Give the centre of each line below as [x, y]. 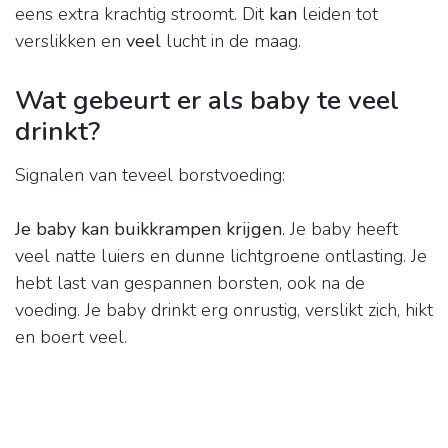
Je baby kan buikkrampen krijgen [148, 229]
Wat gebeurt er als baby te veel [207, 100]
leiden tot [337, 14]
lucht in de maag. [231, 41]
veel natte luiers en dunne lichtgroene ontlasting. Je [221, 256]
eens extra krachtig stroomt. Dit [142, 14]
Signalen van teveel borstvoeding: [150, 175]
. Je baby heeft [340, 229]
